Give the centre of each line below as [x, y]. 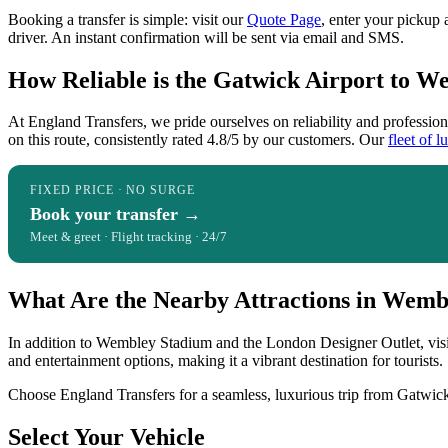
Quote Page [284, 19]
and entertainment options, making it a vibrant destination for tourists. [225, 361]
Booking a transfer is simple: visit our [127, 19]
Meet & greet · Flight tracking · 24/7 [128, 237]
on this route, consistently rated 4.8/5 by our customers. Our [198, 140]
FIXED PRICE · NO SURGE [113, 190]
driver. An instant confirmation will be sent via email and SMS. [206, 37]
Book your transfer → [115, 214]
